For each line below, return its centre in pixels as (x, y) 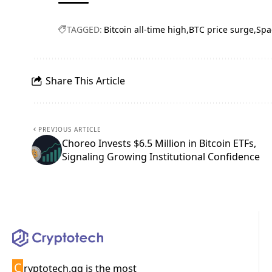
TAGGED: (85, 30)
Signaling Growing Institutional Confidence (161, 157)
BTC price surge (222, 30)
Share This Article (85, 80)
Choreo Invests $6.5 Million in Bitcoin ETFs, (159, 144)
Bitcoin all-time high (145, 30)
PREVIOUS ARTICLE (70, 130)
